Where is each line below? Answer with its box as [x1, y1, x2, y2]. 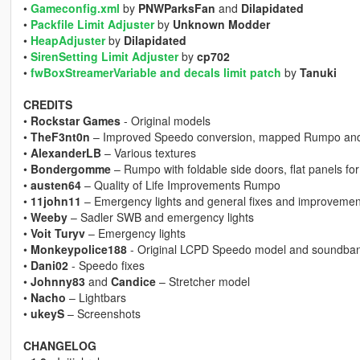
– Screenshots [63, 305, 141, 322]
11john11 [30, 193, 81, 210]
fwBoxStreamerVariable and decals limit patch [30, 64, 281, 81]
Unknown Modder [172, 16, 270, 33]
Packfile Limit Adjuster [30, 16, 154, 33]
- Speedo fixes [67, 257, 145, 274]
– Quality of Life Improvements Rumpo [80, 177, 280, 194]
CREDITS [22, 96, 72, 113]
